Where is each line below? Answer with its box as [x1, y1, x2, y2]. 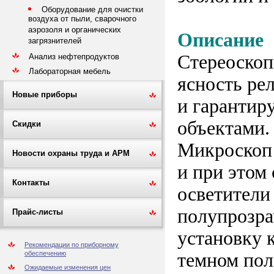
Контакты [12, 178, 50, 187]
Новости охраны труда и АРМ [12, 149, 130, 158]
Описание [177, 29, 264, 51]
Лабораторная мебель [29, 66, 111, 76]
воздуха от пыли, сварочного [28, 14, 136, 24]
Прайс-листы [12, 207, 63, 217]
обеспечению [24, 250, 66, 259]
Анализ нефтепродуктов [29, 51, 119, 61]
